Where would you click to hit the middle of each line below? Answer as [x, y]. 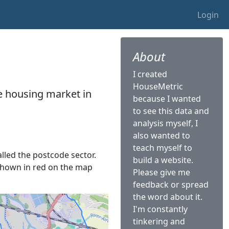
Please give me [162, 172]
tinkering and [159, 221]
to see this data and [171, 111]
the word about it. [168, 197]
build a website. [163, 160]
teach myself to [163, 148]
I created [150, 74]
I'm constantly [160, 209]
